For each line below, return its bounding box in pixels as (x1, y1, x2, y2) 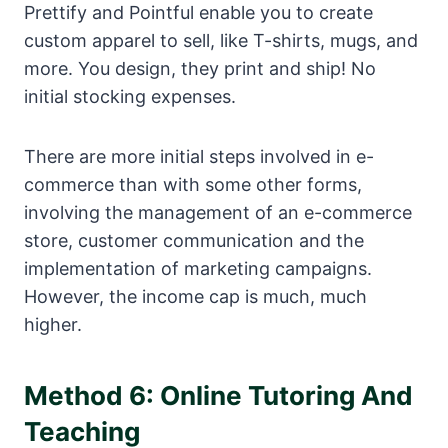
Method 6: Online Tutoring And (24, 380, 413, 412)
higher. (24, 314, 82, 336)
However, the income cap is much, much (24, 286, 367, 308)
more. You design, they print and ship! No (24, 58, 376, 80)
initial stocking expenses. (24, 86, 236, 108)
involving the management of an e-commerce (24, 202, 412, 224)
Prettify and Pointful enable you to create (24, 2, 373, 24)
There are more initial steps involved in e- (24, 146, 374, 168)
